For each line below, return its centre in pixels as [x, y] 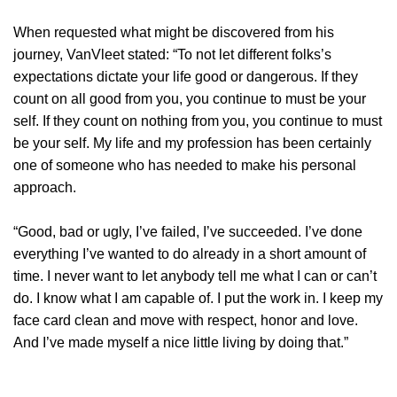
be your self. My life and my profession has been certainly [192, 144]
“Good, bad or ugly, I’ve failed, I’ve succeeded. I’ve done [188, 232]
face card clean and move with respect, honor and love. [186, 321]
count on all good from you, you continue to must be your [190, 99]
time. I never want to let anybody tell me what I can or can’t [195, 276]
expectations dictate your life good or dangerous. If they [186, 77]
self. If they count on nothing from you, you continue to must [198, 121]
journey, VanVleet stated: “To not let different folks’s [172, 55]
